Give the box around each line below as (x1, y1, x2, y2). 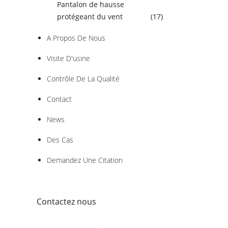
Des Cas (47, 135, 73, 145)
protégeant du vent (57, 12, 123, 21)
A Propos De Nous (47, 33, 105, 43)
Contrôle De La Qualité (47, 74, 120, 83)
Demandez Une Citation (47, 155, 123, 165)
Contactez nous (37, 196, 96, 207)
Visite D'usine (47, 53, 90, 63)
